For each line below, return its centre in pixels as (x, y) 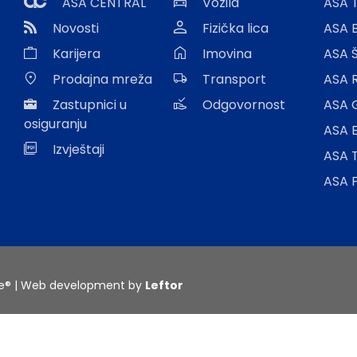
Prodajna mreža (102, 80)
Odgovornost (244, 105)
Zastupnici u (90, 105)
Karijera (76, 54)
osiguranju (55, 124)
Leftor (164, 286)
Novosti (76, 29)
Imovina (227, 54)
